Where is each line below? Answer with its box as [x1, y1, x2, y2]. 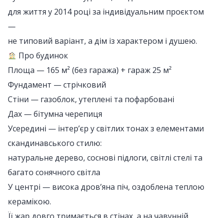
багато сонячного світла [8, 167, 100, 178]
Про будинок [17, 50, 69, 61]
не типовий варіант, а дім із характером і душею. [8, 36, 197, 47]
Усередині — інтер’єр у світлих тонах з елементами [8, 123, 204, 134]
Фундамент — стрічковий [8, 79, 106, 91]
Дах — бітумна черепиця [8, 109, 102, 120]
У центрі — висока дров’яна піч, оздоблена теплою [8, 182, 204, 193]
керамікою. [8, 196, 51, 207]
